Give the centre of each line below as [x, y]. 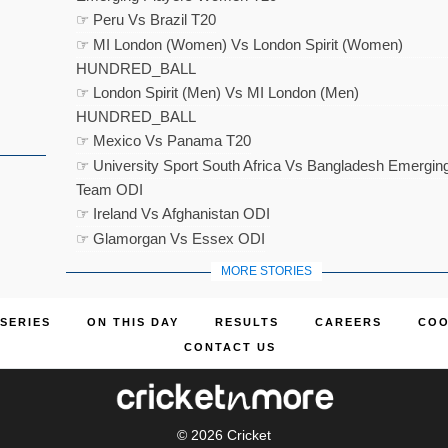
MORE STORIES [266, 271]
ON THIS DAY [132, 322]
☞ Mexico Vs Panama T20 [163, 140]
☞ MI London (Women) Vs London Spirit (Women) [239, 44]
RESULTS [246, 322]
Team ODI [109, 189]
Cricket [249, 434]
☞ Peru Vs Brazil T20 [145, 19]
